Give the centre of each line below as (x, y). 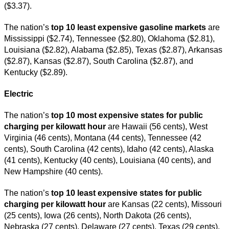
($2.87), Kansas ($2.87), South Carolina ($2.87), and (99, 61)
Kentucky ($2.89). (37, 72)
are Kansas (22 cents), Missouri (165, 204)
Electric (19, 94)
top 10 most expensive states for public (127, 115)
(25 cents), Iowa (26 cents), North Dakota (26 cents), (98, 215)
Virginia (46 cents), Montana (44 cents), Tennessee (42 (103, 138)
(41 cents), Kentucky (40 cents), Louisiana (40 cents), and (108, 160)
